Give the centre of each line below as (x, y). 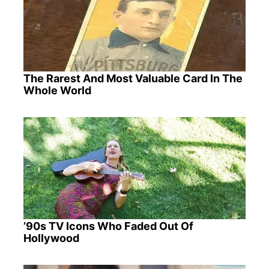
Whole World (57, 91)
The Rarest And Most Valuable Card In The (133, 79)
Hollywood (51, 238)
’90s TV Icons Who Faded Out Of (108, 226)
